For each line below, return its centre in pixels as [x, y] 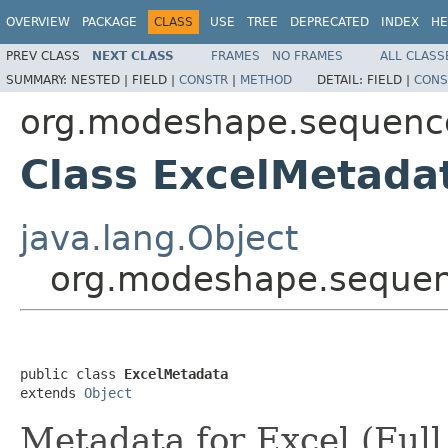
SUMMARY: [38, 79]
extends [52, 392]
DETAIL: [342, 79]
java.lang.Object [159, 237]
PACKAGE [109, 22]
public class [72, 373]
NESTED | [101, 79]
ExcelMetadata [176, 373]
